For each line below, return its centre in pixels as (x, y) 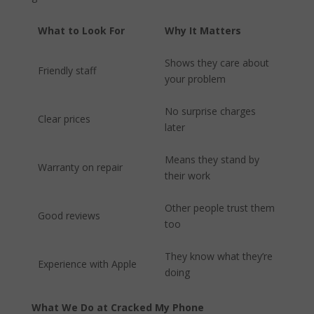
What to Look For (81, 30)
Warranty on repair (80, 167)
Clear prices (64, 118)
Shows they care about (217, 62)
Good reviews (69, 215)
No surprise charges (210, 111)
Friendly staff (67, 70)
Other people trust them (220, 207)
